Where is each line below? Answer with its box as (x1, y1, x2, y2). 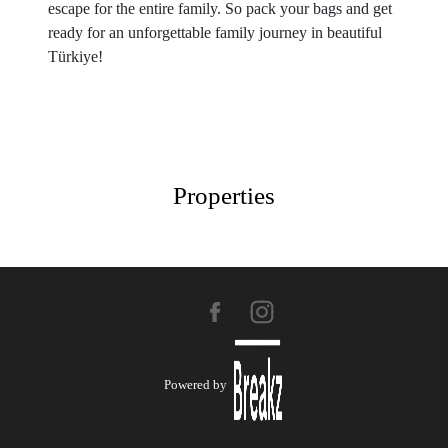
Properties (173, 182, 275, 209)
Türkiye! (48, 48, 103, 65)
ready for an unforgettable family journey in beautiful (48, 24, 382, 41)
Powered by (163, 376, 227, 392)
